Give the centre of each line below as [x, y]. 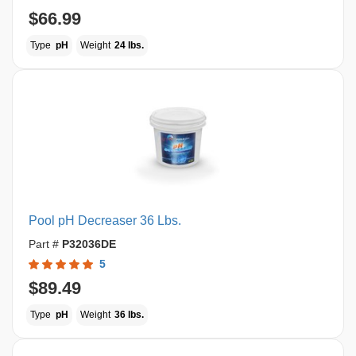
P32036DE [89, 244]
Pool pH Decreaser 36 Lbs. [105, 221]
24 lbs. [129, 45]
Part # [45, 244]
